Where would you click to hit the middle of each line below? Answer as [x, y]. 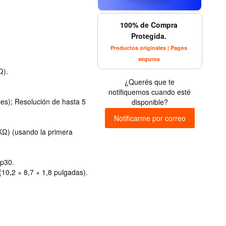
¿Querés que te [150, 81]
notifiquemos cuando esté [150, 92]
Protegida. [149, 36]
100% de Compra [149, 24]
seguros [149, 59]
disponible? [150, 102]
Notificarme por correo [150, 118]
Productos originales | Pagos [149, 47]
